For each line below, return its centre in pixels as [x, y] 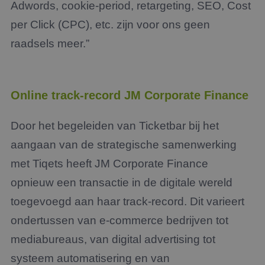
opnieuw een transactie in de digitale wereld [122, 182]
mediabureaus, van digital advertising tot [113, 239]
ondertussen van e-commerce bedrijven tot [119, 220]
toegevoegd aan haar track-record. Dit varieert [127, 201]
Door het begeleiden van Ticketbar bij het [115, 126]
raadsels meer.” [50, 43]
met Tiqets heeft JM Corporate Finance [109, 164]
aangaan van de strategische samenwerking [124, 145]
